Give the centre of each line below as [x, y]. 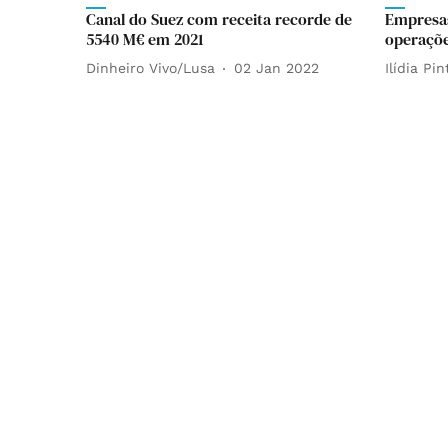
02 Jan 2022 [276, 68]
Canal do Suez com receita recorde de [219, 18]
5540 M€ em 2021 [145, 38]
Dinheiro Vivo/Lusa [150, 68]
